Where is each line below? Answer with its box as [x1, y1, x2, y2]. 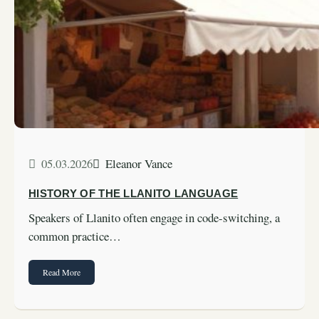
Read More [43, 266, 80, 278]
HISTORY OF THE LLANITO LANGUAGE [28, 188, 239, 200]
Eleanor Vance [105, 155, 172, 172]
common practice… [28, 228, 121, 245]
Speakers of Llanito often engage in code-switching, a [28, 209, 280, 226]
